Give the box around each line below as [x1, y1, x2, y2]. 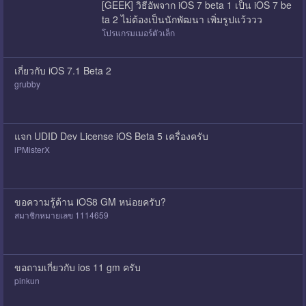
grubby [14, 77, 40, 89]
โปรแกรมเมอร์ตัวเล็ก [101, 26, 175, 38]
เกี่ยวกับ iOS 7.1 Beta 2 [14, 63, 111, 77]
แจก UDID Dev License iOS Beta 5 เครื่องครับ [14, 128, 208, 143]
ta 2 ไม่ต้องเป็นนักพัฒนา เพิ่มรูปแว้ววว [101, 12, 262, 26]
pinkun [14, 274, 40, 286]
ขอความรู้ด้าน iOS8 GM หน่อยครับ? [14, 194, 166, 208]
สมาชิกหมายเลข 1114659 [14, 208, 109, 221]
